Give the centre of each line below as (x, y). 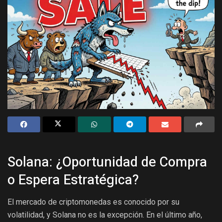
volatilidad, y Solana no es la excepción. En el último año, (105, 215)
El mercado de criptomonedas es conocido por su (93, 202)
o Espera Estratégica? (73, 180)
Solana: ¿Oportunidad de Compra (107, 162)
